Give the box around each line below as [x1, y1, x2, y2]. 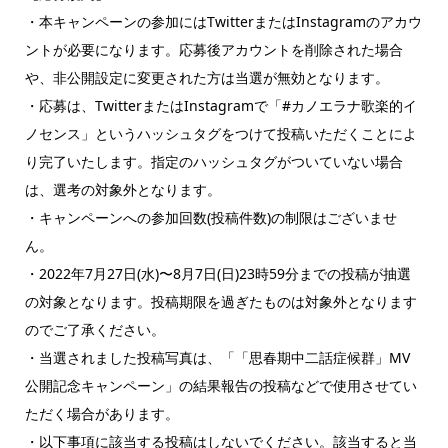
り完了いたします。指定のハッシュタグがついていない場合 [24, 151, 403, 171]
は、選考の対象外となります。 [24, 179, 221, 199]
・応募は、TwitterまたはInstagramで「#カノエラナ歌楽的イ [24, 95, 417, 115]
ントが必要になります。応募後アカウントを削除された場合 [24, 39, 403, 59]
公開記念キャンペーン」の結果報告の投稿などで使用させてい [24, 375, 417, 395]
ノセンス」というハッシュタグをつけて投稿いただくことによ [24, 123, 417, 143]
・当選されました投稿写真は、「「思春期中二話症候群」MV [24, 347, 410, 367]
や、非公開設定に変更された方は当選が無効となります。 [24, 67, 389, 87]
